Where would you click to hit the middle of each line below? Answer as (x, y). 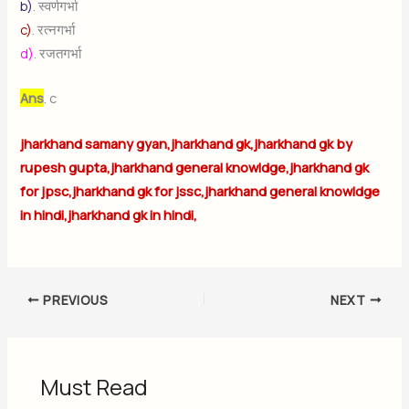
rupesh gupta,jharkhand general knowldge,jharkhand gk (195, 167)
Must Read (94, 388)
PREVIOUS (74, 300)
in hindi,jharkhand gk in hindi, (109, 214)
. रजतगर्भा (59, 52)
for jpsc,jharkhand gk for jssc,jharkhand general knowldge (200, 190)
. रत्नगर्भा (55, 29)
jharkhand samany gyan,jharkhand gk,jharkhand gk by (187, 143)
